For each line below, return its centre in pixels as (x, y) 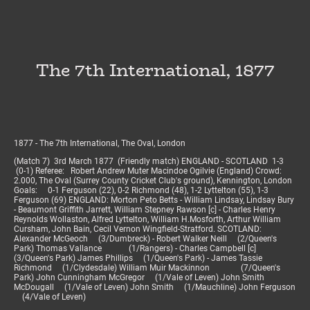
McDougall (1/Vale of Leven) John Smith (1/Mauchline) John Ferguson (155, 288)
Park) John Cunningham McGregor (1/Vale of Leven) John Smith (139, 278)
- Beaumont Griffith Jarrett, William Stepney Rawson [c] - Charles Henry (145, 210)
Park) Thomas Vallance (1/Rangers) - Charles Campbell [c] (143, 249)
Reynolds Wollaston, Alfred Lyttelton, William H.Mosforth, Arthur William (147, 220)
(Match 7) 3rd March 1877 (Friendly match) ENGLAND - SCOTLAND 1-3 (149, 162)
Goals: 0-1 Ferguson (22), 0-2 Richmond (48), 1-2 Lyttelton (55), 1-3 (141, 191)
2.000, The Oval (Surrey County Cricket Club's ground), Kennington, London (153, 181)
